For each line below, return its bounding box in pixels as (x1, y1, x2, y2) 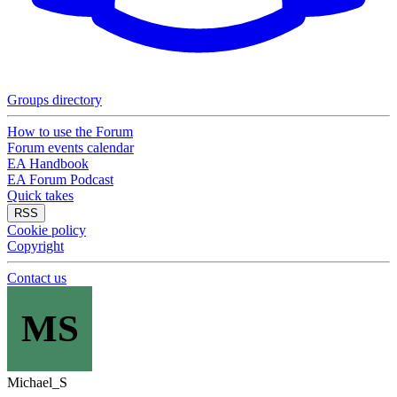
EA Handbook (7, 156, 89, 171)
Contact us (7, 270, 66, 285)
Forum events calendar (7, 140, 134, 155)
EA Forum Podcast (7, 172, 113, 187)
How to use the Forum (7, 124, 133, 139)
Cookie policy (7, 222, 86, 237)
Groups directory (7, 92, 102, 107)
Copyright (7, 238, 64, 253)
